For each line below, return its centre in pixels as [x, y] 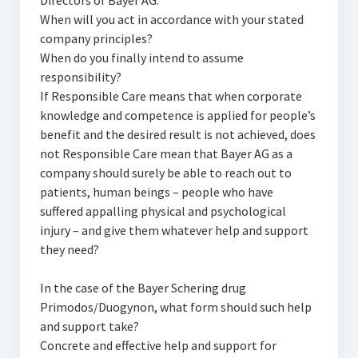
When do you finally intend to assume [141, 58]
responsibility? [80, 77]
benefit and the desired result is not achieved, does [177, 134]
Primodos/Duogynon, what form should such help [175, 307]
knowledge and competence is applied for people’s [177, 115]
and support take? [89, 326]
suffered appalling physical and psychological [163, 211]
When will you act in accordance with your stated [171, 19]
